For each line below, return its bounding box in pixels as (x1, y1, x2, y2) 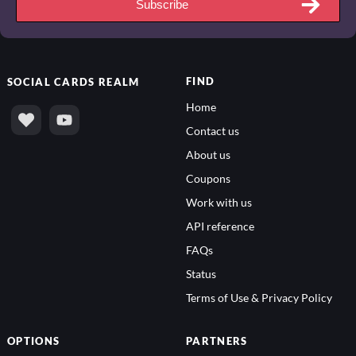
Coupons (186, 172, 230, 187)
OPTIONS (7, 335, 60, 349)
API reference (186, 220, 254, 234)
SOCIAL (7, 76, 55, 90)
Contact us (186, 125, 239, 139)
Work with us (186, 196, 252, 211)
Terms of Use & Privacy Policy (186, 292, 332, 306)
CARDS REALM (54, 76, 140, 90)
